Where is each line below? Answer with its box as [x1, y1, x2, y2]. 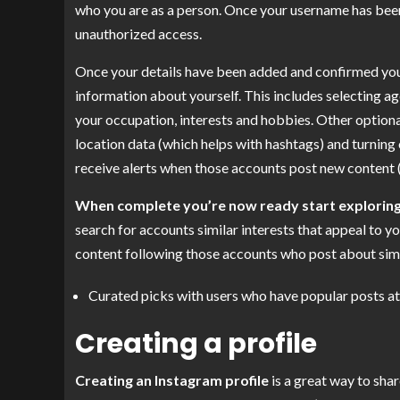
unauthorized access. [75, 25, 202, 43]
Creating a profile [75, 325, 317, 363]
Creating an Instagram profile [75, 371, 269, 389]
